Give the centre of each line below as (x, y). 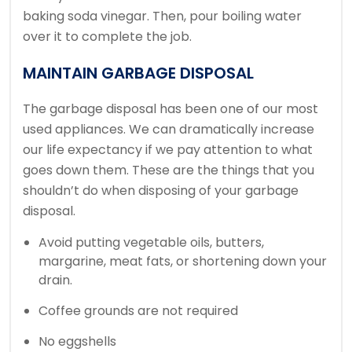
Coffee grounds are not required (138, 311)
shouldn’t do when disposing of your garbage (161, 191)
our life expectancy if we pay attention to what (168, 150)
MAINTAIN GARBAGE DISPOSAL (138, 73)
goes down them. (77, 170)
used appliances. (74, 130)
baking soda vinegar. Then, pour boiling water (162, 16)
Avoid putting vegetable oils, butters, (151, 243)
